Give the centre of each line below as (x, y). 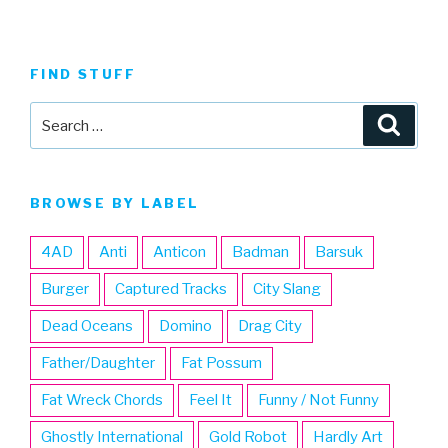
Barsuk (339, 251)
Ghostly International (112, 436)
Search (56, 113)
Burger (65, 288)
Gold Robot (248, 436)
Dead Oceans (87, 325)
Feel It (210, 399)
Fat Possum (221, 362)
